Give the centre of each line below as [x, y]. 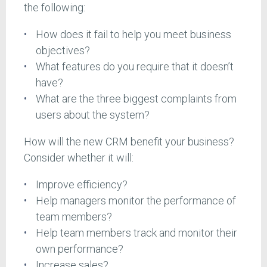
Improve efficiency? [81, 185]
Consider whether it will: [79, 158]
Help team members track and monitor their [136, 233]
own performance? [79, 249]
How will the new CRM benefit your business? [129, 142]
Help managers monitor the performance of [136, 201]
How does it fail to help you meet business [133, 35]
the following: [55, 8]
